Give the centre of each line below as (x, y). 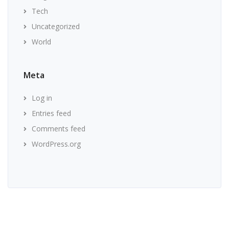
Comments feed (59, 129)
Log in (42, 98)
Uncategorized (56, 27)
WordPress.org (56, 144)
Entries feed (51, 113)
